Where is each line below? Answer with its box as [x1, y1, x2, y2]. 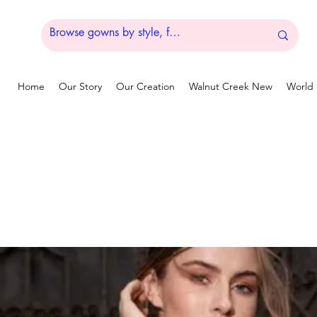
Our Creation [116, 80, 175, 93]
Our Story [59, 80, 102, 93]
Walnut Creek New [189, 80, 272, 93]
